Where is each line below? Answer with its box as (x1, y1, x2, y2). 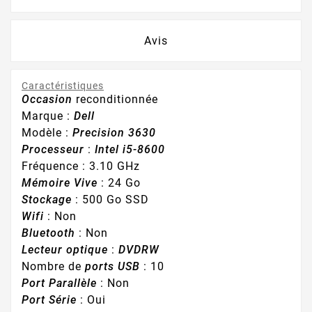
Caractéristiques (22, 80, 104, 92)
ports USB (85, 260, 140, 274)
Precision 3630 (72, 126, 156, 140)
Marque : (22, 109, 74, 123)
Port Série (22, 293, 80, 307)
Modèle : (22, 126, 72, 140)
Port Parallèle (22, 276, 97, 290)
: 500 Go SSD (72, 193, 149, 207)
